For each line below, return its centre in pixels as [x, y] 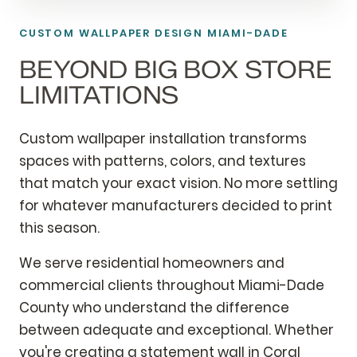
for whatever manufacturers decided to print [176, 205]
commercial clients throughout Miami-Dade [172, 285]
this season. [59, 228]
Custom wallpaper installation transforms [163, 138]
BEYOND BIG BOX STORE [176, 69]
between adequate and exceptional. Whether [177, 330]
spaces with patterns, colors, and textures [163, 161]
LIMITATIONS [99, 95]
